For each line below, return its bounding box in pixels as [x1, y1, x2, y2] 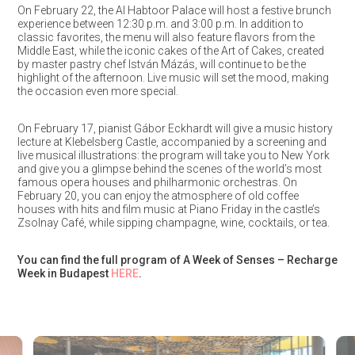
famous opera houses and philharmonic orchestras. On [17, 176, 297, 189]
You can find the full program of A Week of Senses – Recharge [17, 254, 338, 266]
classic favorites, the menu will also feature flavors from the [17, 31, 315, 44]
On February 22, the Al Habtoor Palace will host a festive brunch [17, 4, 331, 17]
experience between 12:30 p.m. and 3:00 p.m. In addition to [17, 17, 303, 30]
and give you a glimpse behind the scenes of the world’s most [17, 162, 322, 175]
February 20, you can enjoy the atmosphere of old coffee [17, 189, 299, 202]
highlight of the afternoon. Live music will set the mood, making [17, 71, 329, 84]
